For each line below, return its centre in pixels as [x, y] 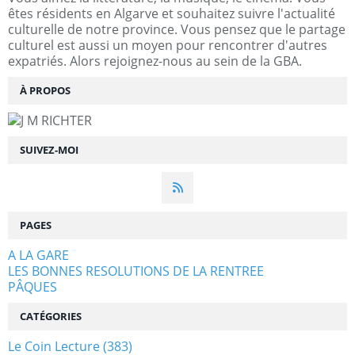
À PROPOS [45, 90]
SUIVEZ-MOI [49, 149]
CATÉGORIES [51, 316]
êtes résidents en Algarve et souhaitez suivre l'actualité [172, 13]
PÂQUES [32, 286]
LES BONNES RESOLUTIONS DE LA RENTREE [136, 271]
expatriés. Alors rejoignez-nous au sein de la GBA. [155, 61]
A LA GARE [38, 255]
